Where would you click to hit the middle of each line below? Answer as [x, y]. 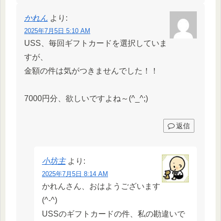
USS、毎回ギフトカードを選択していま [96, 43]
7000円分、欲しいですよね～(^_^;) [86, 99]
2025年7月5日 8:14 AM [75, 174]
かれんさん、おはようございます [101, 186]
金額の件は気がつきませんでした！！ [91, 71]
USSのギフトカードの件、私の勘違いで [113, 214]
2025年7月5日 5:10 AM [57, 31]
